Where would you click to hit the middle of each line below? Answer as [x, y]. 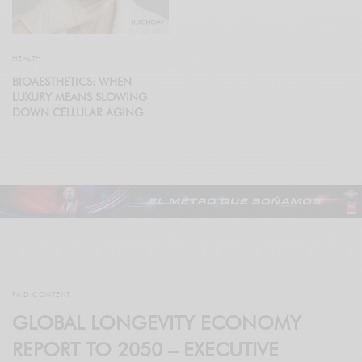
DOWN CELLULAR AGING [78, 113]
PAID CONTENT [42, 294]
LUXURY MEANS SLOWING [80, 97]
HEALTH [27, 58]
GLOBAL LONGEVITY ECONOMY [157, 323]
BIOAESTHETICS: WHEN [72, 82]
